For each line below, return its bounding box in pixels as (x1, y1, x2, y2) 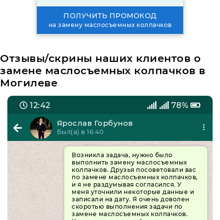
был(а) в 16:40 (56, 128, 104, 136)
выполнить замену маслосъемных (72, 159, 187, 166)
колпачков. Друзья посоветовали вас (72, 166, 196, 174)
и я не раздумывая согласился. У (72, 181, 182, 189)
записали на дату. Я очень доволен (72, 195, 190, 203)
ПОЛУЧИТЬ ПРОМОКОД (63, 11, 157, 21)
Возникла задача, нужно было (72, 151, 173, 159)
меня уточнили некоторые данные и (72, 188, 194, 196)
